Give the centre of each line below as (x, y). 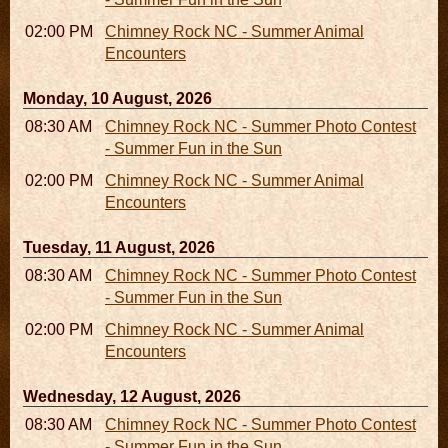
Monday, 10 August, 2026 (117, 98)
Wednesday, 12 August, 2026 (132, 396)
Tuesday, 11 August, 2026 (119, 247)
